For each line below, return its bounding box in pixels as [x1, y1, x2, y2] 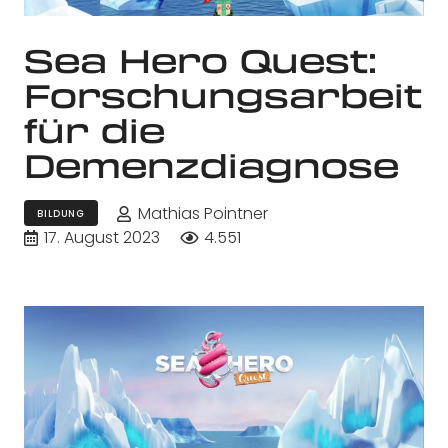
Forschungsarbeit [24, 71, 422, 118]
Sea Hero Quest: [24, 36, 377, 83]
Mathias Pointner [137, 202, 268, 226]
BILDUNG [37, 206, 85, 220]
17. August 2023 [44, 226, 161, 250]
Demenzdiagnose [24, 141, 399, 188]
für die [24, 106, 165, 153]
